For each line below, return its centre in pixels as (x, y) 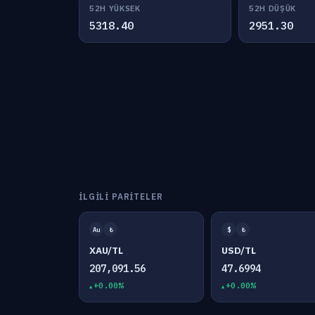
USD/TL (239, 250)
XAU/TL (106, 250)
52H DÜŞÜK (272, 8)
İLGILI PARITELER (121, 197)
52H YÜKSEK (115, 8)
